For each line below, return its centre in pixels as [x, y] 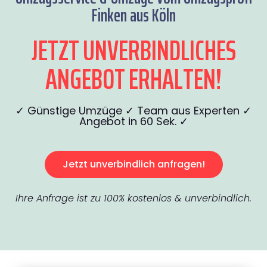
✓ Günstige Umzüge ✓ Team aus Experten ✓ [133, 111]
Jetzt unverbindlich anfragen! [133, 164]
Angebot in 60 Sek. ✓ [133, 122]
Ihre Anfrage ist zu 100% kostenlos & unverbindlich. [133, 198]
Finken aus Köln [133, 15]
